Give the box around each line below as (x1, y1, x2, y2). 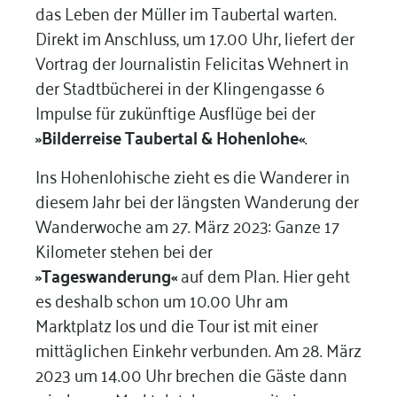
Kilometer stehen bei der (35, 234, 213, 266)
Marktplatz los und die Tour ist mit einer (35, 308, 318, 340)
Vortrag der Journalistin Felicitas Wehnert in (35, 46, 349, 78)
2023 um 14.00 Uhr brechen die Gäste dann (35, 358, 347, 390)
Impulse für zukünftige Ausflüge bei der (35, 96, 315, 128)
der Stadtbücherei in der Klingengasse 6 (35, 71, 324, 103)
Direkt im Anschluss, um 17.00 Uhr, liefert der (35, 21, 354, 53)
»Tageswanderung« (35, 259, 177, 292)
